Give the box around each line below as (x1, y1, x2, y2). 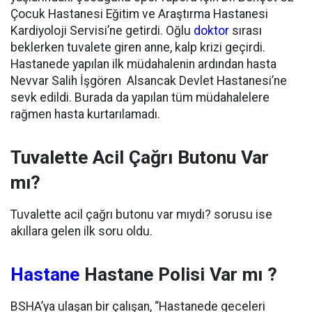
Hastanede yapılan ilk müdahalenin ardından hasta (10, 57, 276, 72)
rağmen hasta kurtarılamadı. (10, 107, 160, 122)
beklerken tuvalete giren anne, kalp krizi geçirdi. (10, 40, 265, 55)
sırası (229, 24, 262, 38)
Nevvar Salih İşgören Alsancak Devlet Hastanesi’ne (10, 74, 287, 88)
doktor (194, 24, 229, 38)
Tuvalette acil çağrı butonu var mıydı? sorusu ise (10, 208, 272, 222)
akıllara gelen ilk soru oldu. (10, 224, 153, 239)
